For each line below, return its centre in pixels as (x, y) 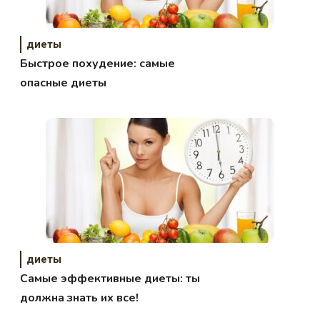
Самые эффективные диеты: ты (110, 278)
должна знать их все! (80, 297)
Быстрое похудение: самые (98, 63)
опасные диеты (64, 82)
